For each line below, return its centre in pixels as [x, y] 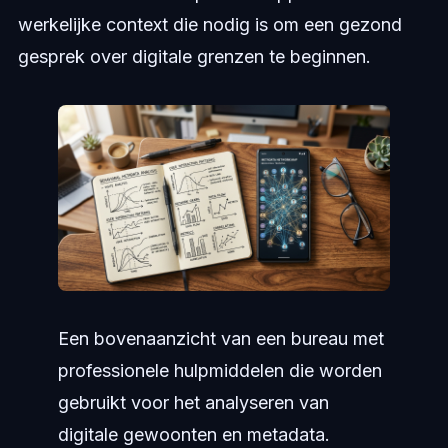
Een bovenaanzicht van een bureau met [220, 338]
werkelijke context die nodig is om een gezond [209, 25]
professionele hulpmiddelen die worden [219, 370]
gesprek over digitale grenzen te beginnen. [194, 57]
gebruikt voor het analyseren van [193, 402]
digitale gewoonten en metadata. [193, 434]
